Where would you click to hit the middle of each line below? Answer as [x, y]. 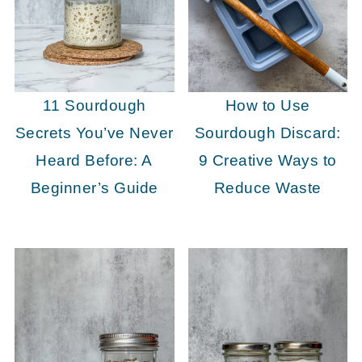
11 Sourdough [94, 105]
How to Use [267, 105]
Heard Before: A [94, 160]
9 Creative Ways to [267, 160]
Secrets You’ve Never [94, 133]
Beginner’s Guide [94, 187]
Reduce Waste [267, 187]
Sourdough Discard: [267, 133]
